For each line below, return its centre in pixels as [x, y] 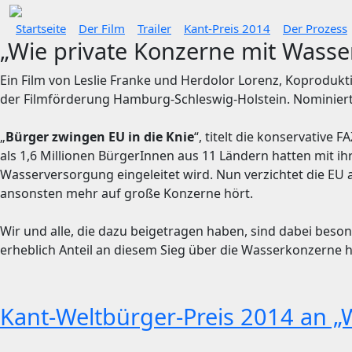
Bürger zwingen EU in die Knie [100, 137]
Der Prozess [315, 28]
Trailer [154, 28]
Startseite [41, 28]
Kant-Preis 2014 [227, 28]
